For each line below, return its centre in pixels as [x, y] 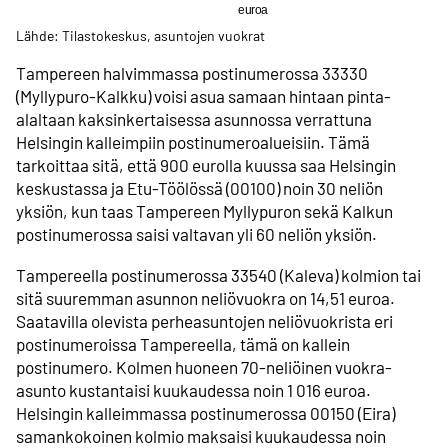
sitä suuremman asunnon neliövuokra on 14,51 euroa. [205, 297]
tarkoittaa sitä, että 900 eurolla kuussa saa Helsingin [206, 165]
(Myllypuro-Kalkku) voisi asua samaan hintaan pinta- [203, 96]
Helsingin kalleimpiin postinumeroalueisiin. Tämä [193, 142]
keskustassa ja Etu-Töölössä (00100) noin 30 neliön [199, 188]
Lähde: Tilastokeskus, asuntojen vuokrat [140, 36]
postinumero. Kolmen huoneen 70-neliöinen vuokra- [204, 366]
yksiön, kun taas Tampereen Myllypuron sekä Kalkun [204, 211]
